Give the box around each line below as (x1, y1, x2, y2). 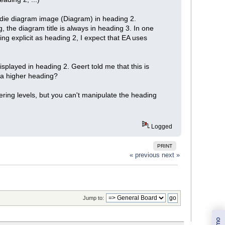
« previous (130, 151, 160, 159)
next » (162, 151, 180, 159)
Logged (149, 123, 172, 131)
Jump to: (82, 195, 104, 201)
